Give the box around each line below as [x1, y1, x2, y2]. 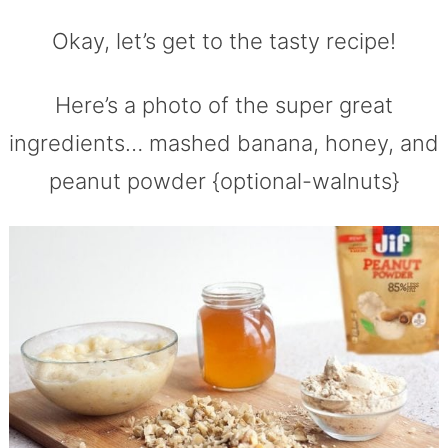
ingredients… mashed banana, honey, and [9, 129, 439, 156]
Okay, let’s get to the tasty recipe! [52, 27, 396, 54]
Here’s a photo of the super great [55, 91, 393, 118]
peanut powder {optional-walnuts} [48, 167, 400, 194]
